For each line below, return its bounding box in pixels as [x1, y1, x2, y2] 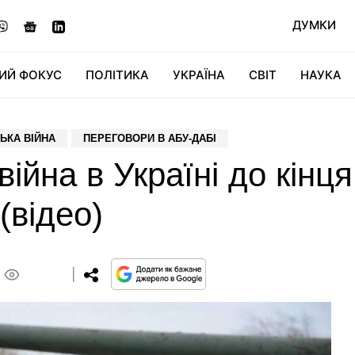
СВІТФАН [256, 113, 310, 128]
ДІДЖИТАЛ [109, 113, 174, 128]
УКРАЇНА [173, 67, 225, 82]
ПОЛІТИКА [86, 67, 149, 82]
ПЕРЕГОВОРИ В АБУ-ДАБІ [83, 132, 216, 144]
